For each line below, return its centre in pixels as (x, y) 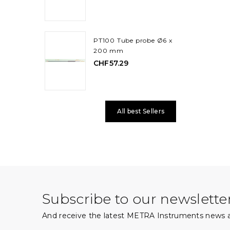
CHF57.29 (111, 63)
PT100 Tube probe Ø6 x (133, 40)
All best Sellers (141, 111)
